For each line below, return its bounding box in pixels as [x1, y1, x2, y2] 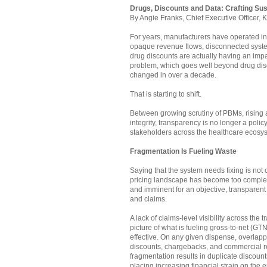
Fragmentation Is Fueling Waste [130, 147, 237, 156]
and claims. [130, 195, 167, 204]
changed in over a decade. [130, 71, 216, 80]
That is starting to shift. [130, 90, 201, 99]
